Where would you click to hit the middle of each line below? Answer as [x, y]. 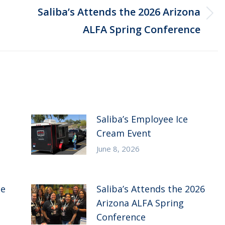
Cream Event [124, 133]
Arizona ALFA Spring [140, 203]
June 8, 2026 [118, 149]
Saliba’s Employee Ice [142, 119]
